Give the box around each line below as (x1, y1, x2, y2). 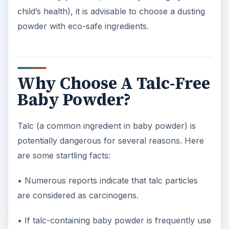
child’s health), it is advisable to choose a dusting (17, 6, 205, 17)
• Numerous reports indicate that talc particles (17, 175, 198, 186)
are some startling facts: (17, 150, 110, 161)
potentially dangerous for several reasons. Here (17, 135, 204, 146)
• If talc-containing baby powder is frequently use (17, 215, 211, 225)
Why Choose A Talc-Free (17, 72, 210, 95)
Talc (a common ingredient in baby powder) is (17, 120, 196, 131)
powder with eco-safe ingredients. (17, 21, 149, 32)
